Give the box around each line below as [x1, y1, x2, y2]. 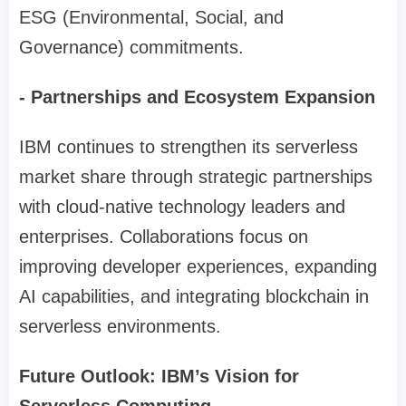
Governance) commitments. [19, 37, 244, 58]
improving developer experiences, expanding [19, 256, 377, 277]
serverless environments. [19, 316, 221, 337]
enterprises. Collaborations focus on [19, 227, 308, 247]
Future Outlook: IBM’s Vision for [19, 366, 299, 387]
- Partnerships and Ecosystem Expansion [19, 87, 375, 108]
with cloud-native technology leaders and [19, 197, 345, 217]
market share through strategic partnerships [19, 167, 372, 188]
